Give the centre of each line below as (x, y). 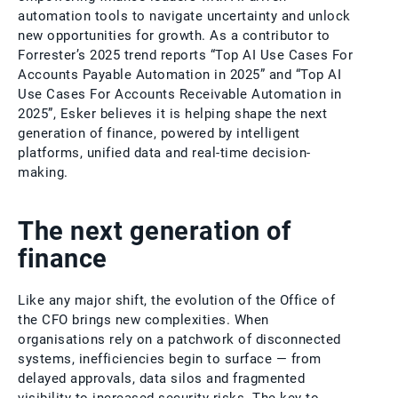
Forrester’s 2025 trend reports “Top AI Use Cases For (185, 55)
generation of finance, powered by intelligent (159, 133)
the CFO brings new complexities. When (143, 320)
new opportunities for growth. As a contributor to (174, 36)
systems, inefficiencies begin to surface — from (170, 359)
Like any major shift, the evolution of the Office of (176, 300)
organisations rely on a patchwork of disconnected (179, 339)
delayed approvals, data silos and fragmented (161, 378)
